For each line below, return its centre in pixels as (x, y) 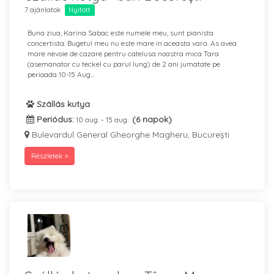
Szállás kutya (62, 104)
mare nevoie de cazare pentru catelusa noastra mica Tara (123, 54)
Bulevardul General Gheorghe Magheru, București (129, 135)
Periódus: (54, 119)
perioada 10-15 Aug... (61, 74)
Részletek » (50, 156)
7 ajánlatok (43, 9)
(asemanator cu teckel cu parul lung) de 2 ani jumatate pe (124, 64)
